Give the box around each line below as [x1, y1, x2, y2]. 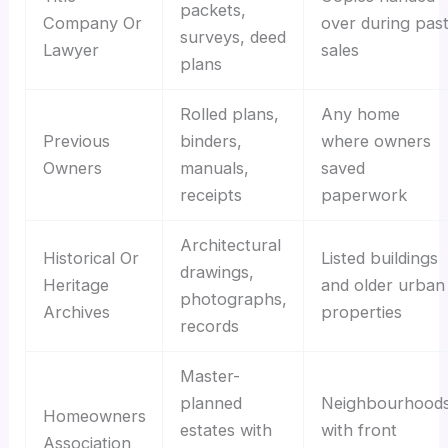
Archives [42, 302, 110, 323]
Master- [179, 366, 240, 387]
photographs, [179, 289, 287, 310]
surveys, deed [179, 27, 286, 48]
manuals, [179, 158, 249, 179]
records [179, 316, 239, 337]
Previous [42, 131, 110, 152]
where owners [320, 131, 431, 152]
